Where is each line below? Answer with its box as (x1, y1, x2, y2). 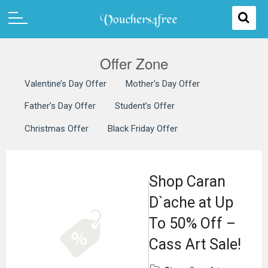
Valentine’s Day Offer (25, 78, 106, 89)
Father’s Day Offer (25, 100, 96, 112)
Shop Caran (149, 172, 226, 190)
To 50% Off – (149, 214, 236, 232)
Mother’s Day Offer (126, 78, 200, 89)
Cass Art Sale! (149, 235, 241, 253)
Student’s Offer (115, 100, 175, 112)
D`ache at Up (149, 193, 233, 211)
